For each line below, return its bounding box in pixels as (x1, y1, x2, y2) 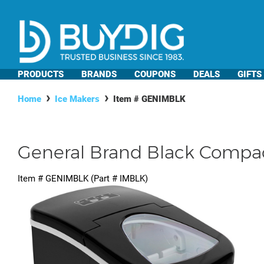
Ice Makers (55, 94, 100, 104)
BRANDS (81, 69, 117, 80)
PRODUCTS (18, 69, 64, 80)
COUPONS (134, 69, 176, 80)
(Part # (88, 173, 120, 184)
